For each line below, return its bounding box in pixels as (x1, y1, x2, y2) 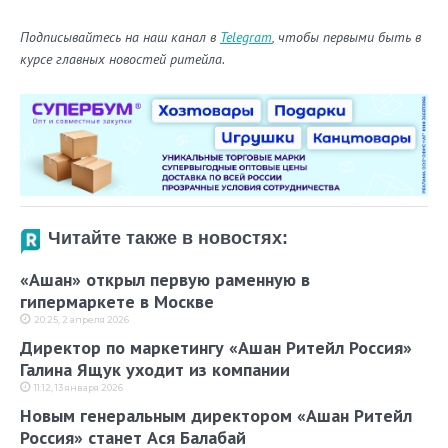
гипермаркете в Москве (20, 289, 214, 313)
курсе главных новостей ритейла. (20, 50, 225, 69)
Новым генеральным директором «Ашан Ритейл (20, 403, 412, 427)
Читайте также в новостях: (48, 227, 288, 248)
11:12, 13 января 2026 (34, 381, 123, 393)
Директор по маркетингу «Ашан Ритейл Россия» (20, 335, 412, 359)
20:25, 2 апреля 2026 (34, 313, 129, 325)
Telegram (220, 28, 272, 47)
